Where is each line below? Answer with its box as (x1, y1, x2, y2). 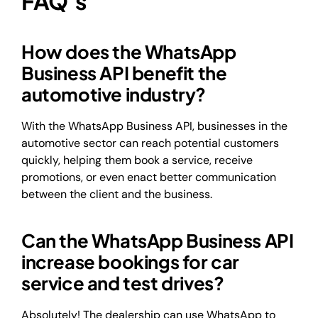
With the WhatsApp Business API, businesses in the (21, 118, 287, 133)
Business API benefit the (21, 61, 227, 85)
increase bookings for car (21, 250, 240, 274)
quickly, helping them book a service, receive (21, 152, 253, 168)
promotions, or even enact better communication (21, 169, 276, 185)
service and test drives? (21, 271, 224, 295)
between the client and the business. (21, 186, 212, 202)
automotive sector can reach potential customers (21, 135, 279, 150)
